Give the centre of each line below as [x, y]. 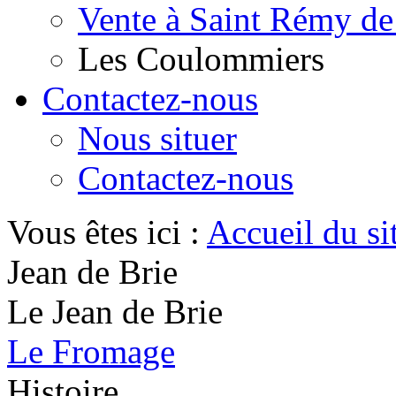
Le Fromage [91, 351]
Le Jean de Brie [115, 312]
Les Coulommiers [201, 59]
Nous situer [157, 138]
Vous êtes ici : [107, 232]
